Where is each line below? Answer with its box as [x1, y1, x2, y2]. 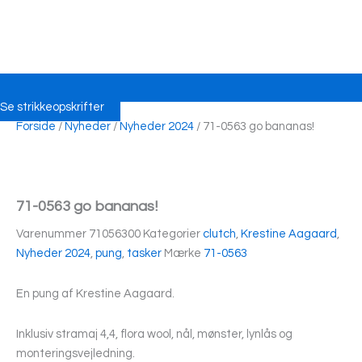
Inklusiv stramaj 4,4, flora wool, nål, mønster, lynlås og [16, 327, 293, 340]
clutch [203, 228, 236, 241]
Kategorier [143, 228, 200, 241]
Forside [16, 120, 56, 133]
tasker [127, 247, 162, 260]
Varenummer [16, 228, 89, 241]
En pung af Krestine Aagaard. [16, 288, 175, 301]
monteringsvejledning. [16, 347, 135, 360]
